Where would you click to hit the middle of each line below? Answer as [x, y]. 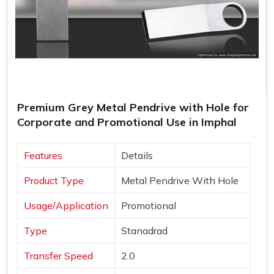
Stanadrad [144, 230]
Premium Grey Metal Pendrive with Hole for [133, 107]
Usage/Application [66, 205]
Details [137, 155]
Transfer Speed [58, 255]
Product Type [54, 180]
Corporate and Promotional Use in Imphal [127, 122]
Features [43, 155]
